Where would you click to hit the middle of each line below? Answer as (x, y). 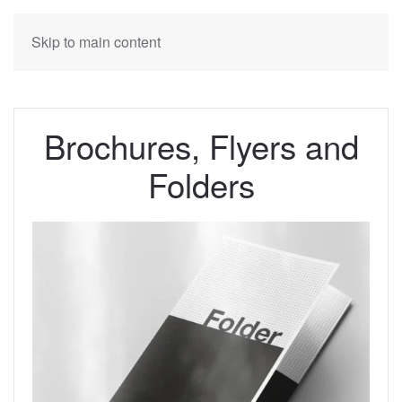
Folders (201, 184)
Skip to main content (96, 42)
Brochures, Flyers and (201, 145)
